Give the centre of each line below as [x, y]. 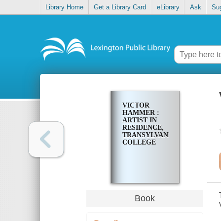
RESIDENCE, [143, 128]
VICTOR [136, 106]
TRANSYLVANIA [148, 135]
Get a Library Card [120, 7]
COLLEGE [139, 143]
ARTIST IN [139, 120]
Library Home [65, 7]
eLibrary [168, 7]
